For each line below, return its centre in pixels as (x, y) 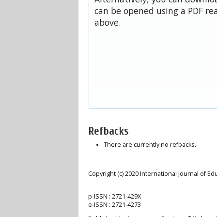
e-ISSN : (99, 204)
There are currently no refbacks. (150, 144)
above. (108, 22)
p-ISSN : (100, 196)
